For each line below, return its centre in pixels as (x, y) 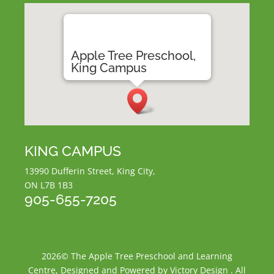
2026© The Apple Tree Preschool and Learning (137, 256)
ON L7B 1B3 (49, 185)
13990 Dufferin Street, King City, (90, 171)
